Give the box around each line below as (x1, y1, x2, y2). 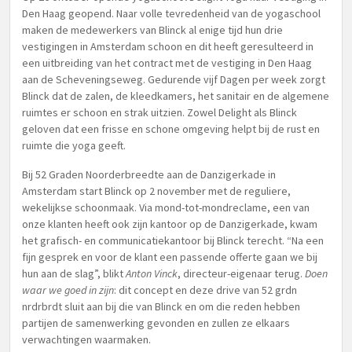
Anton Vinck (126, 266, 178, 280)
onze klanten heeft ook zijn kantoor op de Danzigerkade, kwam (22, 217, 317, 231)
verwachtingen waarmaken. (22, 332, 151, 346)
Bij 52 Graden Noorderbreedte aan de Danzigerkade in (22, 167, 276, 181)
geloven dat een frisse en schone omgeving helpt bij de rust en (22, 122, 320, 136)
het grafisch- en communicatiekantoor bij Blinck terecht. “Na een (22, 233, 324, 247)
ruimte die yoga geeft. (22, 138, 126, 152)
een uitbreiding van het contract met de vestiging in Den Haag (22, 56, 312, 70)
